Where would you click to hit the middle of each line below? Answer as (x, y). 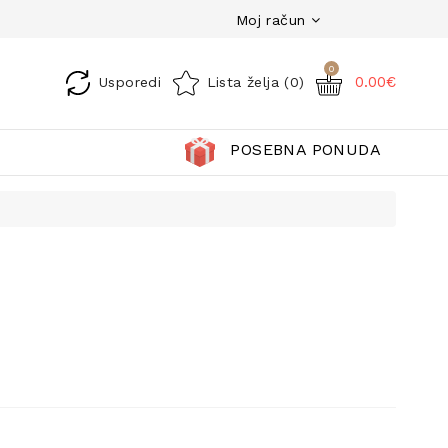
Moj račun (268, 19)
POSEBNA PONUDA (305, 149)
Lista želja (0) (255, 81)
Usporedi (130, 81)
